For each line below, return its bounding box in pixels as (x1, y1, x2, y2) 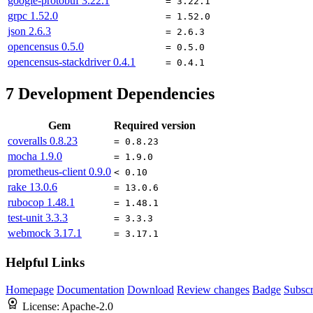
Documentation (57, 283, 124, 296)
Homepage (6, 283, 54, 296)
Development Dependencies (14, 85, 214, 103)
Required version (114, 119, 196, 132)
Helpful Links (6, 254, 85, 270)
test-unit (8, 212, 45, 224)
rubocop (8, 196, 47, 209)
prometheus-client (8, 166, 89, 178)
